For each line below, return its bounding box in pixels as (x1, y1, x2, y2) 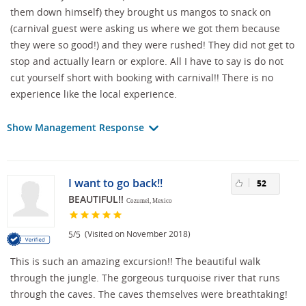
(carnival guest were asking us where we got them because (10, 21, 280, 35)
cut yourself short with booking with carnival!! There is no (10, 70, 273, 84)
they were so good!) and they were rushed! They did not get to (10, 38, 294, 51)
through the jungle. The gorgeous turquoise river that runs (10, 270, 280, 284)
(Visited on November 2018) (81, 227, 191, 239)
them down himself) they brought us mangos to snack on (10, 5, 271, 18)
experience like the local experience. (10, 87, 177, 100)
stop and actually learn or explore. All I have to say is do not (10, 54, 283, 68)
